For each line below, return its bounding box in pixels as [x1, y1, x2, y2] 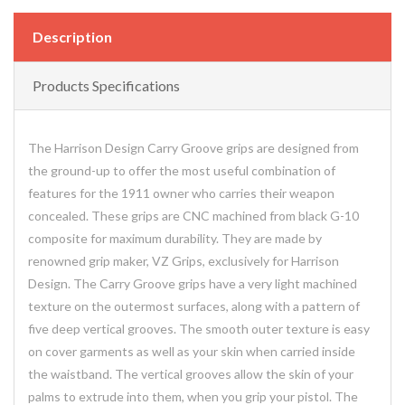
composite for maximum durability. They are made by [28, 231, 322, 247]
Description [33, 28, 112, 46]
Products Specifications [33, 77, 180, 95]
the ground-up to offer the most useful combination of [28, 163, 335, 179]
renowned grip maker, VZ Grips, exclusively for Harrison [28, 253, 339, 269]
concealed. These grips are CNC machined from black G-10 [28, 208, 359, 224]
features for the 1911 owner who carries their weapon [28, 185, 334, 202]
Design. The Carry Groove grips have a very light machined [28, 276, 357, 292]
